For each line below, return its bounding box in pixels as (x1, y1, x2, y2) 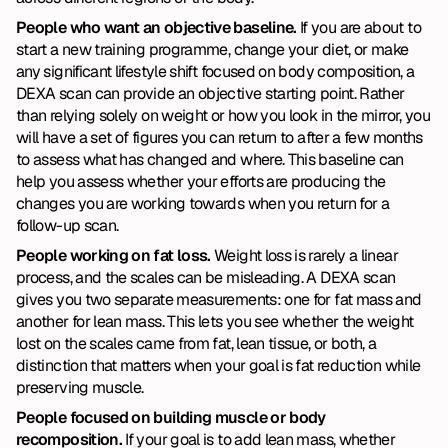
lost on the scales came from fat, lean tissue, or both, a (16, 333, 377, 354)
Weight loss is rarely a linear (214, 245, 398, 266)
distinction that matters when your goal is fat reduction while (16, 355, 421, 376)
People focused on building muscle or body (16, 407, 326, 428)
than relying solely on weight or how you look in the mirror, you (16, 105, 431, 126)
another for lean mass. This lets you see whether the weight (16, 311, 414, 332)
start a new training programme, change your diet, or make (16, 39, 409, 60)
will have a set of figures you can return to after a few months (16, 127, 423, 148)
